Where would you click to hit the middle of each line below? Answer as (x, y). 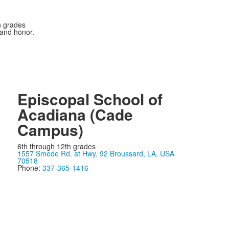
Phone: (30, 168)
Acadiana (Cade (75, 114)
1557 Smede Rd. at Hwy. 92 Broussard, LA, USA (96, 153)
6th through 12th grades (56, 146)
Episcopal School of (90, 99)
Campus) (50, 130)
